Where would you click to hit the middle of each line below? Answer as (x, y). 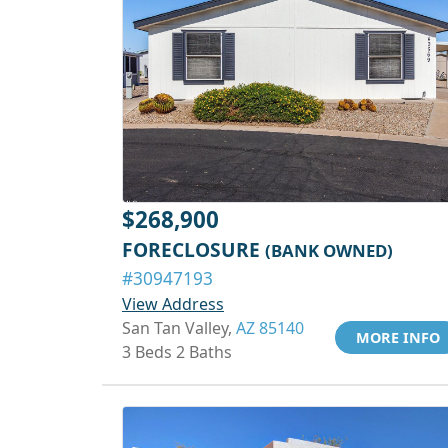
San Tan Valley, (179, 328)
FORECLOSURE (193, 249)
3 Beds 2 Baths (177, 352)
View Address (173, 304)
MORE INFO (398, 337)
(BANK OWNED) (329, 250)
